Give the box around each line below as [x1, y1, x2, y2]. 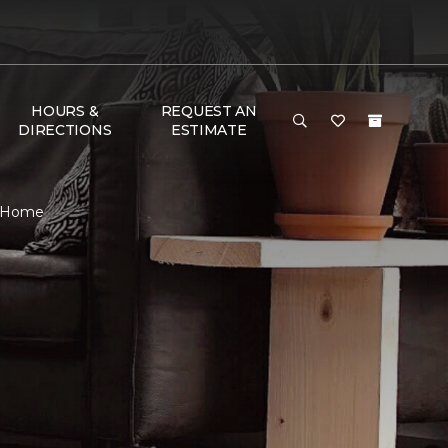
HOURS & [31, 102, 99, 120]
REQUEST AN [160, 102, 257, 120]
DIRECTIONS [18, 121, 112, 139]
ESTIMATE [170, 121, 247, 139]
